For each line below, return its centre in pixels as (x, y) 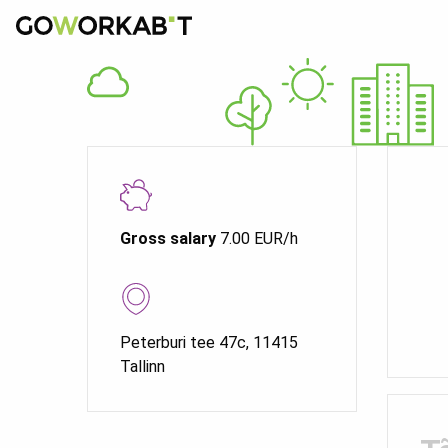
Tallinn (142, 367)
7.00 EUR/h (257, 239)
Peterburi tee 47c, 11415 (209, 343)
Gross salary (168, 239)
